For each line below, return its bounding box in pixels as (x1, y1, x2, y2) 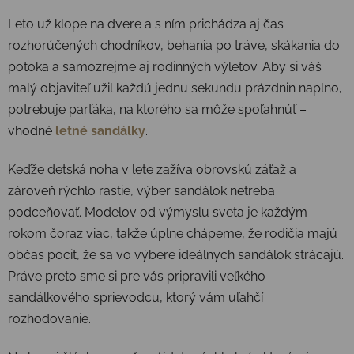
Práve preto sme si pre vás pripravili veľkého (8, 268, 265, 284)
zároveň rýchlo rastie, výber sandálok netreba (8, 183, 275, 198)
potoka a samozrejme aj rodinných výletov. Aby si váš (8, 58, 322, 74)
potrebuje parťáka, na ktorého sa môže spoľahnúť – (8, 101, 307, 117)
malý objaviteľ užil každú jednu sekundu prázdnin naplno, (8, 80, 342, 96)
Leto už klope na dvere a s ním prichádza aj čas (8, 16, 284, 32)
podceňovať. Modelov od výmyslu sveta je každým (8, 204, 307, 220)
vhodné (8, 122, 52, 138)
